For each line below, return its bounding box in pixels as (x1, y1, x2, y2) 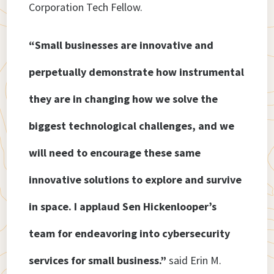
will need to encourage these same (29, 146, 201, 160)
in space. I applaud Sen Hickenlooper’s (29, 199, 217, 214)
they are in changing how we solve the (29, 92, 218, 106)
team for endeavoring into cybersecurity (29, 226, 231, 241)
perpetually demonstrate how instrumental (29, 65, 245, 80)
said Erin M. (166, 253, 222, 268)
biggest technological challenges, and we (29, 119, 235, 133)
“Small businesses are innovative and (29, 38, 214, 53)
